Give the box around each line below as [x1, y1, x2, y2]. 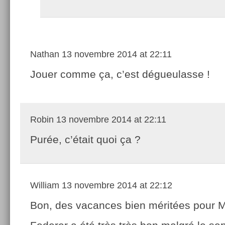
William [30, 180, 59, 190]
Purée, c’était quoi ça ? [30, 133, 141, 145]
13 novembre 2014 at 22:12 [59, 180, 172, 190]
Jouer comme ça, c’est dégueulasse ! [30, 68, 210, 80]
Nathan [30, 49, 59, 59]
